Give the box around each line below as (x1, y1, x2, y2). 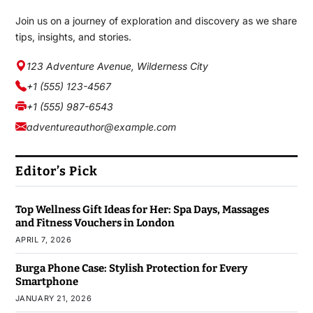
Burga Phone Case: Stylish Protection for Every (15, 261, 247, 275)
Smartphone (15, 275, 78, 288)
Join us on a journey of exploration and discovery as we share (15, 14, 297, 27)
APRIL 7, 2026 (15, 234, 72, 245)
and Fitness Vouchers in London (15, 216, 175, 229)
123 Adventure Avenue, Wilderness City (26, 59, 208, 72)
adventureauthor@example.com (26, 120, 176, 133)
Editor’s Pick (15, 163, 98, 179)
